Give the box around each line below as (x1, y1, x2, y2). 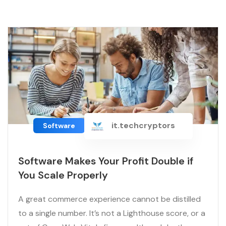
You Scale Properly (18, 168, 108, 182)
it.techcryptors (109, 120, 175, 131)
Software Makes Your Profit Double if (18, 154, 193, 168)
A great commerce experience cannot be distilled (18, 194, 201, 205)
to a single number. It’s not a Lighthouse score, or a (18, 208, 205, 219)
